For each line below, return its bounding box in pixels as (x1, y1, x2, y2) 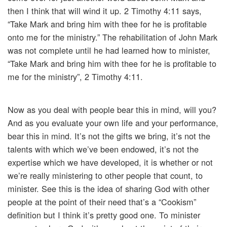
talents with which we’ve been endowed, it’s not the (8, 143, 199, 156)
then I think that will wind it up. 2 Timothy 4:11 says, (8, 5, 202, 17)
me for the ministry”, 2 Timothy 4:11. (8, 70, 143, 83)
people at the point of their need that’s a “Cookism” (8, 196, 196, 208)
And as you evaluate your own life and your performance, (8, 117, 218, 129)
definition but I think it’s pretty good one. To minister (8, 209, 200, 221)
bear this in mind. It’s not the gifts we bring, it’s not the (8, 130, 210, 142)
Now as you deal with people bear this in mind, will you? (8, 103, 216, 116)
